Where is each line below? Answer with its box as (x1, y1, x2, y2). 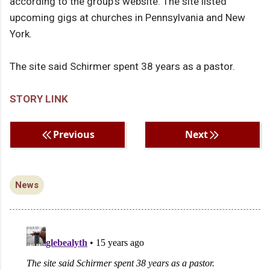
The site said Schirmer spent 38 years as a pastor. (10, 60, 235, 73)
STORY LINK (10, 93, 68, 105)
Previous (52, 128, 95, 142)
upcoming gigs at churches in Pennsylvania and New (10, 11, 245, 24)
